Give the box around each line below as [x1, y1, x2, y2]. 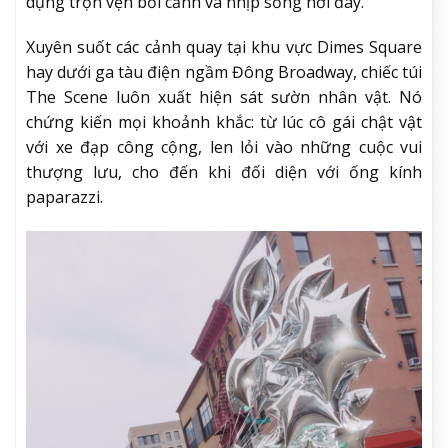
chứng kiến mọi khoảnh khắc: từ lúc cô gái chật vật [26, 111, 422, 134]
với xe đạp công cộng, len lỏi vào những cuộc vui [26, 136, 422, 159]
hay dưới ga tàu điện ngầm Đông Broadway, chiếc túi [26, 61, 422, 84]
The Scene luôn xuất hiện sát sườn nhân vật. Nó [26, 86, 422, 109]
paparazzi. [26, 186, 103, 209]
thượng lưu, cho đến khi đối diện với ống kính [26, 161, 422, 184]
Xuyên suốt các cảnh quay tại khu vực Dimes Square [26, 36, 422, 59]
